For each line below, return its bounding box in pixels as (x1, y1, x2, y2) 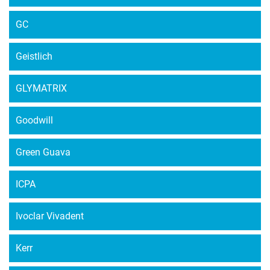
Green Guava (16, 146, 71, 158)
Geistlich (16, 51, 52, 62)
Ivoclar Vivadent (16, 210, 84, 222)
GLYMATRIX (16, 83, 67, 94)
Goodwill (16, 115, 53, 126)
